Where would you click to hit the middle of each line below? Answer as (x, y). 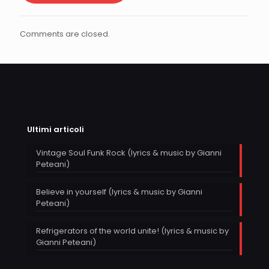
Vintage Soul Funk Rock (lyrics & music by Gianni (129, 153)
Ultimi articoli (56, 130)
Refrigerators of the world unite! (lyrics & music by (132, 231)
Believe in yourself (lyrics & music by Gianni (119, 192)
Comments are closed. (65, 34)
